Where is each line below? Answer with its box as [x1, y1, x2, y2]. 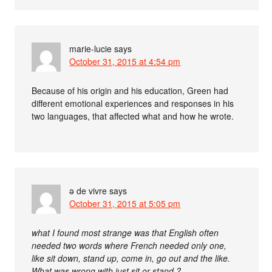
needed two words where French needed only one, [32, 239, 227, 251]
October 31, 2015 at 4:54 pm [69, 55, 181, 67]
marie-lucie [69, 42, 112, 55]
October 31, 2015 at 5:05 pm [69, 197, 181, 209]
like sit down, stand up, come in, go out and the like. [32, 251, 231, 264]
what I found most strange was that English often [32, 226, 219, 239]
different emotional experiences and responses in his [32, 97, 234, 109]
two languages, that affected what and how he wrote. [32, 109, 234, 122]
